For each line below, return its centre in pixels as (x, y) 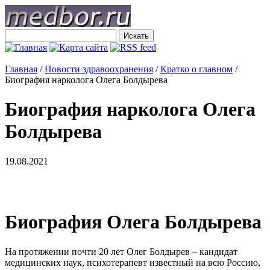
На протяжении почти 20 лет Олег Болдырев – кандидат (121, 251)
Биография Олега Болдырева (133, 222)
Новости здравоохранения (99, 69)
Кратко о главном (196, 69)
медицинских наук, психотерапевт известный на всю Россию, (133, 262)
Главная (21, 69)
